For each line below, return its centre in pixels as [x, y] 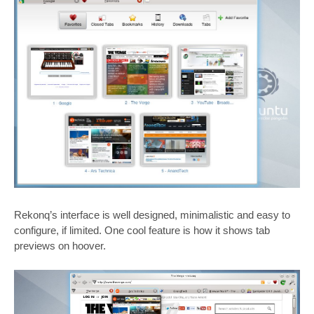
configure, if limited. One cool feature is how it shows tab [142, 231]
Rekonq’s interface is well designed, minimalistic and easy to [152, 215]
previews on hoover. [60, 246]
